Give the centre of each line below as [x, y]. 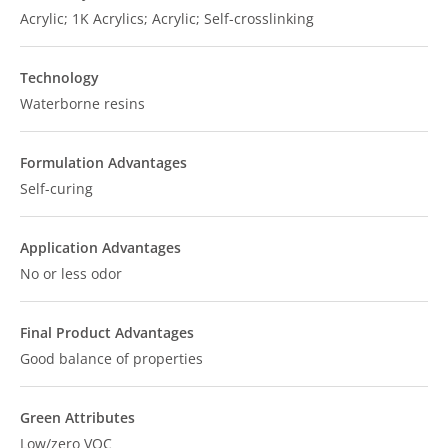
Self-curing [56, 188]
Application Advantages [100, 247]
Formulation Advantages [103, 162]
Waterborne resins [82, 103]
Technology [59, 77]
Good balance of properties [111, 358]
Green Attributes [77, 417]
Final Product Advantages [107, 332]
